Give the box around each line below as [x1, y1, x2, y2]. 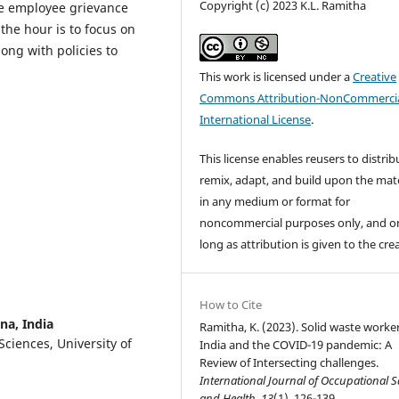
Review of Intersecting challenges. [199, 354, 379, 370]
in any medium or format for [199, 192, 351, 209]
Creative [353, 68, 397, 85]
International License [199, 110, 312, 127]
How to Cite [199, 296, 263, 313]
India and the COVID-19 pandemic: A [199, 336, 393, 353]
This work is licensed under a [199, 68, 354, 85]
